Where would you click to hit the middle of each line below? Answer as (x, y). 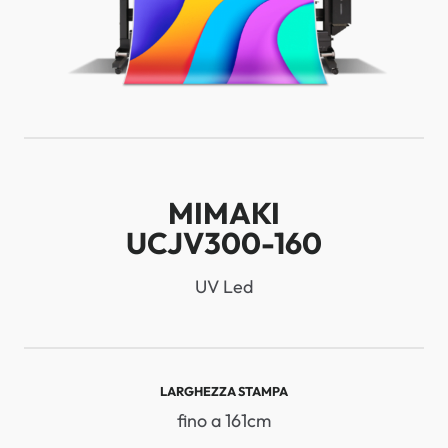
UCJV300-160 (224, 242)
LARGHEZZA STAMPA (224, 391)
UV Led (224, 286)
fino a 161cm (224, 421)
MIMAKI (224, 212)
